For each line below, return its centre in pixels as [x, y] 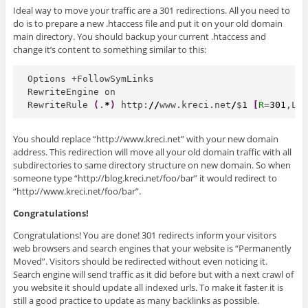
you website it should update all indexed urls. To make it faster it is [148, 287]
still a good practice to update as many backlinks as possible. [136, 300]
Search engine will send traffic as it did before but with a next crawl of [153, 274]
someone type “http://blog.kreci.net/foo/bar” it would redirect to [145, 178]
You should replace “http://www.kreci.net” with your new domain [145, 139]
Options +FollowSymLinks [91, 78]
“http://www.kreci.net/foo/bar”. [77, 191]
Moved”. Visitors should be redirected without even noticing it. [140, 261]
